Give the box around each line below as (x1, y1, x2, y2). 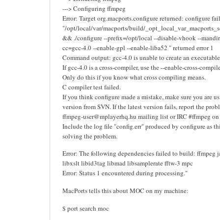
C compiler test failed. (62, 82, 121, 91)
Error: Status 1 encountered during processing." (62, 168, 188, 178)
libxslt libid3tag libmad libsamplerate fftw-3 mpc (62, 159, 193, 168)
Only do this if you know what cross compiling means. (62, 72, 206, 82)
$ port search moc (62, 203, 109, 213)
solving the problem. (62, 131, 117, 140)
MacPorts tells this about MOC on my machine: (62, 186, 189, 195)
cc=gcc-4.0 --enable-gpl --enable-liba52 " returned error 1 (62, 43, 214, 52)
